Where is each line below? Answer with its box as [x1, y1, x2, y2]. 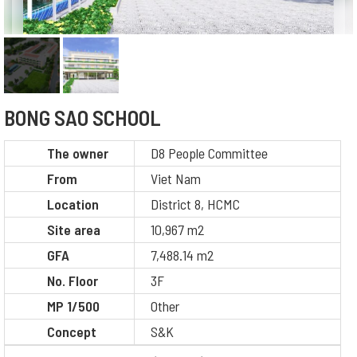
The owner [47, 144, 108, 163]
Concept [47, 323, 96, 341]
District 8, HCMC [151, 195, 240, 214]
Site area [47, 221, 100, 239]
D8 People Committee [151, 144, 268, 163]
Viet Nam [151, 170, 201, 188]
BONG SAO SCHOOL [4, 104, 161, 130]
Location [47, 195, 99, 214]
